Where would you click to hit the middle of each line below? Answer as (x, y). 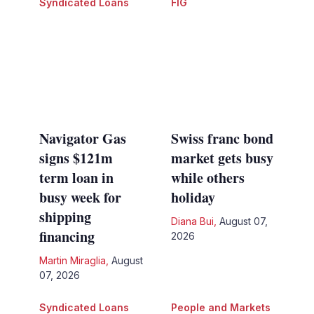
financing (67, 236)
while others (208, 177)
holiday (193, 197)
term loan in (76, 177)
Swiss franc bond (222, 138)
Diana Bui (192, 221)
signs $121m (76, 158)
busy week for (80, 197)
